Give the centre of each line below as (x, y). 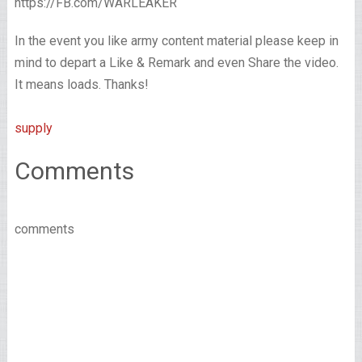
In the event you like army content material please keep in (176, 41)
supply (33, 128)
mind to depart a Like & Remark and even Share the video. (176, 63)
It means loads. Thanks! (81, 85)
